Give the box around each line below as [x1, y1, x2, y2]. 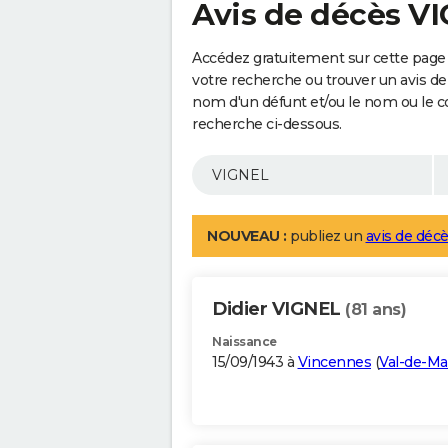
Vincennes [297, 353, 371, 372]
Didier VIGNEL [212, 298, 345, 321]
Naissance [212, 334, 277, 350]
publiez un [286, 227, 366, 246]
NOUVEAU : [207, 227, 287, 246]
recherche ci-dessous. [192, 115, 342, 134]
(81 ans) [345, 300, 406, 320]
